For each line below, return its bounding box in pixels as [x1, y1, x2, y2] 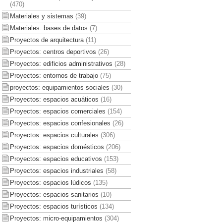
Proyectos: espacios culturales [9, 131, 99, 139]
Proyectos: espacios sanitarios [9, 190, 99, 198]
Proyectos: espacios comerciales [9, 107, 106, 115]
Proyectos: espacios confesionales [9, 119, 111, 127]
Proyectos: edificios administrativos [9, 59, 112, 67]
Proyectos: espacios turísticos [9, 202, 98, 210]
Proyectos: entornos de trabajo [9, 71, 98, 79]
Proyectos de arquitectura [9, 36, 84, 44]
